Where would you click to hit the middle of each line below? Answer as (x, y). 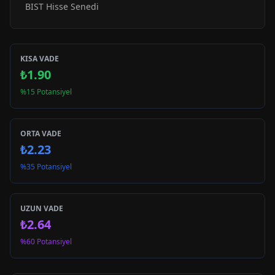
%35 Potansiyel (46, 167)
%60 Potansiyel (46, 242)
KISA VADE (40, 59)
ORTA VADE (41, 134)
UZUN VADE (42, 208)
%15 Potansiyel (46, 92)
